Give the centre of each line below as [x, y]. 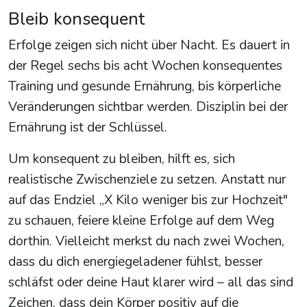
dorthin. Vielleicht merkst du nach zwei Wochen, [146, 242]
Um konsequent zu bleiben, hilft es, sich [122, 159]
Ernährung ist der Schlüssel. [88, 128]
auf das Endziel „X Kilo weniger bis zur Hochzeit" [148, 200]
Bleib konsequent [76, 19]
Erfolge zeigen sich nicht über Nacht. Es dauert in [149, 46]
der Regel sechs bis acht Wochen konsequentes [145, 66]
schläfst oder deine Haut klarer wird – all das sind [151, 283]
